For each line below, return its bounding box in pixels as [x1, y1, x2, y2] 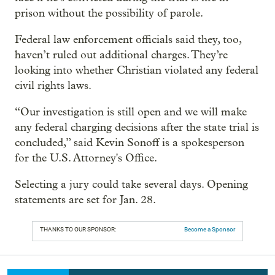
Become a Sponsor [184, 225, 235, 233]
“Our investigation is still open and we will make [15, 105, 247, 118]
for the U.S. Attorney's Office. [15, 151, 157, 165]
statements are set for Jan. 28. [15, 193, 156, 206]
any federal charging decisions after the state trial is [15, 120, 259, 134]
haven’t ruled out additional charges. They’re [15, 48, 228, 61]
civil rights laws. [15, 79, 91, 92]
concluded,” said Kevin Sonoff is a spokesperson [15, 136, 244, 149]
